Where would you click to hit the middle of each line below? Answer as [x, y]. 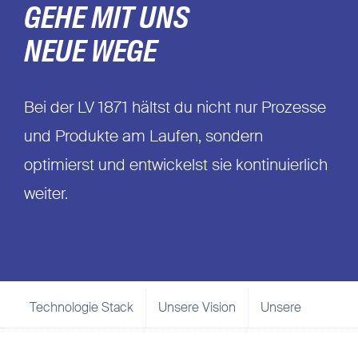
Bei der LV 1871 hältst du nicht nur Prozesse [175, 108]
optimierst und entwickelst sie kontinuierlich [175, 166]
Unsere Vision [197, 308]
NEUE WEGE [90, 53]
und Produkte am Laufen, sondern [143, 137]
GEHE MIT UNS [106, 19]
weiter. [46, 195]
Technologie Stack [82, 308]
